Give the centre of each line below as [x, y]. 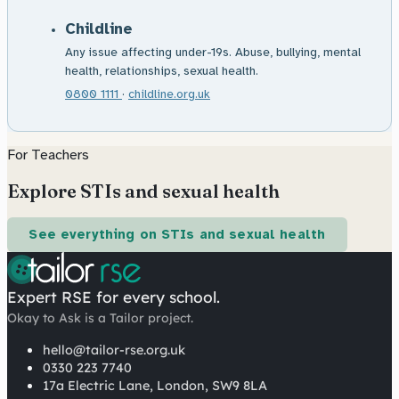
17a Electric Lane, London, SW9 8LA [155, 385]
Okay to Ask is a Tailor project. [100, 318]
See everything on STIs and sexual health [177, 235]
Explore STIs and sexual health [143, 191]
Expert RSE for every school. [114, 297]
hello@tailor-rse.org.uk [114, 350]
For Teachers [48, 155]
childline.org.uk [169, 94]
